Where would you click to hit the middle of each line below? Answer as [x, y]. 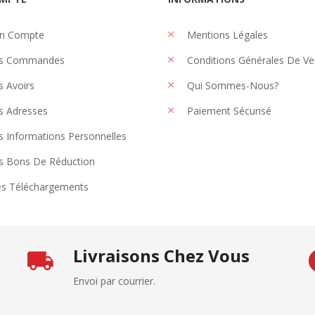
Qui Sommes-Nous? [231, 85]
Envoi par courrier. [114, 281]
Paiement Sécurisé [228, 110]
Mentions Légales [226, 34]
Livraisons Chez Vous [161, 255]
